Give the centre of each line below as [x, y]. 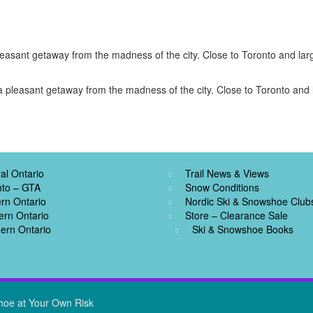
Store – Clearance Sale [236, 215]
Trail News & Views [227, 173]
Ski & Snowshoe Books [242, 229]
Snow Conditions [222, 187]
